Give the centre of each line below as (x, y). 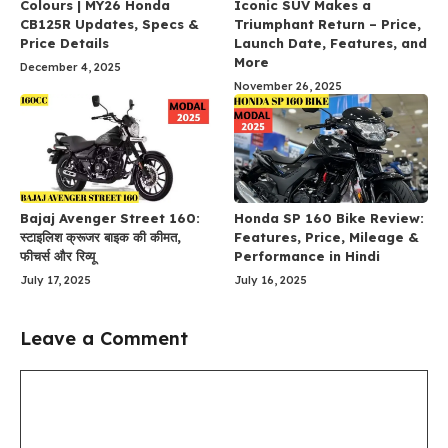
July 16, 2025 (270, 279)
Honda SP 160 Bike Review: (329, 217)
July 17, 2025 (55, 279)
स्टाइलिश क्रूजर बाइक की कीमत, (100, 236)
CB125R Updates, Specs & (109, 23)
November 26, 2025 (288, 85)
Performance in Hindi (307, 255)
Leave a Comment (104, 338)
